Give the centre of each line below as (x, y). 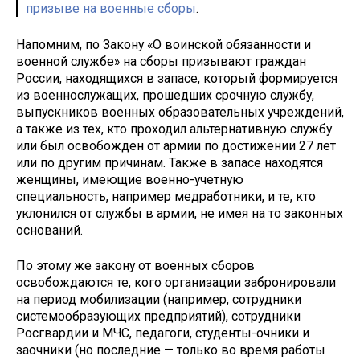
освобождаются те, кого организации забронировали (176, 283)
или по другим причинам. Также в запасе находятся (170, 162)
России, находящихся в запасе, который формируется (177, 78)
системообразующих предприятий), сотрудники (158, 317)
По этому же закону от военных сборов (135, 266)
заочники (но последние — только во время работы (171, 350)
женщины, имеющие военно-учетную (130, 179)
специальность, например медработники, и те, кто (166, 196)
